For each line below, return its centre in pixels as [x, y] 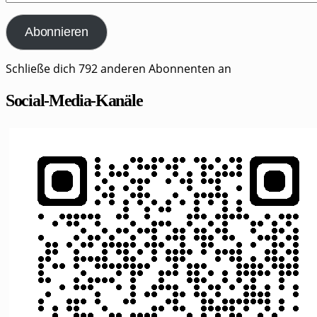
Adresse [27, 22]
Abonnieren [56, 32]
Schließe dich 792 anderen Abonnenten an [119, 69]
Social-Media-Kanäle [74, 101]
